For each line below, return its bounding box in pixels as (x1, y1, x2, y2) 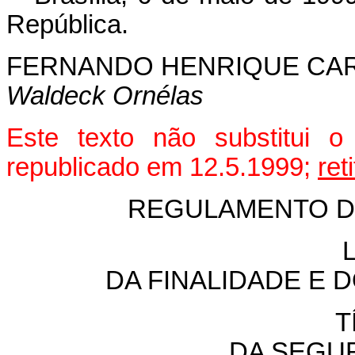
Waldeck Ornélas (6, 81, 204, 110)
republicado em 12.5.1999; (6, 152, 318, 181)
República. (6, 10, 128, 39)
